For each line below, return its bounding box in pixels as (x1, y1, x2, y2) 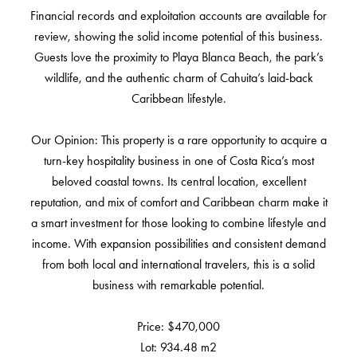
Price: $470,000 (137, 319, 220, 334)
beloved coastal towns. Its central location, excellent (51, 174, 306, 189)
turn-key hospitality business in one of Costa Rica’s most (43, 153, 314, 168)
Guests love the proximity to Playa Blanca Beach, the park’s (33, 49, 324, 65)
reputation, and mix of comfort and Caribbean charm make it (29, 194, 328, 210)
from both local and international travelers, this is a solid (42, 257, 315, 272)
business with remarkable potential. (92, 277, 265, 292)
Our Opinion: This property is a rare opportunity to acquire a (30, 132, 327, 147)
